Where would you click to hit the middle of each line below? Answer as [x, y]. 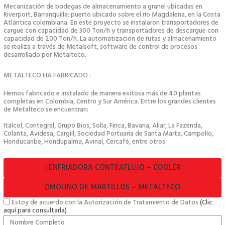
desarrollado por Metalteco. [46, 55]
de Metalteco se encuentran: [46, 109]
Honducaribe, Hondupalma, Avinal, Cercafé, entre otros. [86, 142]
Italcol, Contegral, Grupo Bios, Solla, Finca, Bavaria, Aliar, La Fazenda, [103, 126]
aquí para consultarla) [35, 210]
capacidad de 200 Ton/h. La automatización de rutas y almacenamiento [110, 39]
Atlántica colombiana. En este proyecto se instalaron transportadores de [111, 23]
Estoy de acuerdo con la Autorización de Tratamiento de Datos [106, 202]
